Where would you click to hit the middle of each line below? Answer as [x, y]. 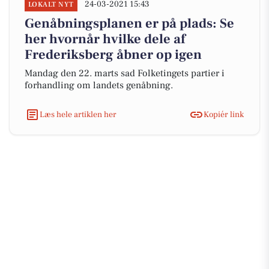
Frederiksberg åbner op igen [113, 55]
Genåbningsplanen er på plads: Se [129, 23]
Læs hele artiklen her [78, 114]
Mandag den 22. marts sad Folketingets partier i [125, 73]
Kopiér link [224, 114]
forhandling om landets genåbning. [99, 85]
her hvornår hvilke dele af [105, 39]
